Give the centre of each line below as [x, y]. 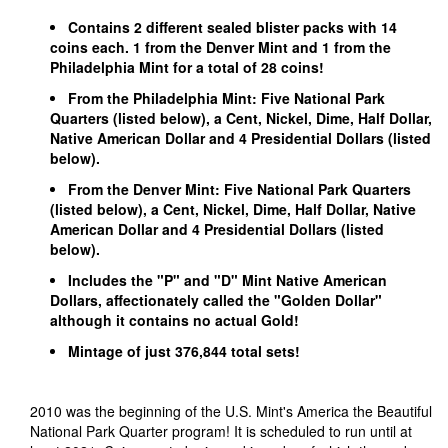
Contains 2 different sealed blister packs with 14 [232, 27]
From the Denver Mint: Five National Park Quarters [239, 189]
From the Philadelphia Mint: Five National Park [226, 98]
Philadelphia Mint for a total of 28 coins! [187, 67]
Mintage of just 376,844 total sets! [186, 351]
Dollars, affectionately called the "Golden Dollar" [216, 300]
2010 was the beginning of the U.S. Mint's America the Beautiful [231, 411]
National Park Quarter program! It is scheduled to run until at [221, 431]
